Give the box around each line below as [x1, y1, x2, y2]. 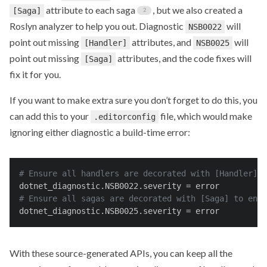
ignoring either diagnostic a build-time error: [10, 126, 190, 138]
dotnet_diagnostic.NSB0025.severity [19, 206, 181, 216]
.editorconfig [94, 111, 156, 122]
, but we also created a [152, 4, 243, 15]
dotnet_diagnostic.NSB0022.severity [19, 181, 181, 191]
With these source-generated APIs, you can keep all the [10, 247, 232, 259]
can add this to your [10, 110, 91, 122]
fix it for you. [10, 68, 61, 80]
